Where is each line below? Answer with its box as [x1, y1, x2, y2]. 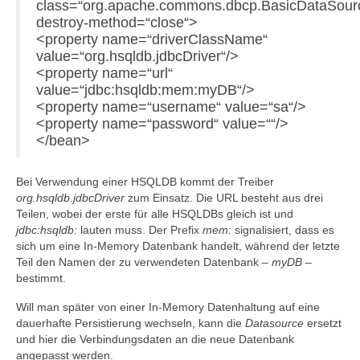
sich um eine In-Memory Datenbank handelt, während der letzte [16, 239, 340, 252]
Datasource [245, 317, 304, 329]
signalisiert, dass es [231, 223, 334, 236]
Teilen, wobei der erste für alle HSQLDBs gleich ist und [16, 207, 293, 220]
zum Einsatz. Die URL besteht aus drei [125, 191, 323, 204]
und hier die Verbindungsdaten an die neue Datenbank [16, 333, 294, 346]
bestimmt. [16, 272, 66, 284]
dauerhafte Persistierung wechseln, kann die [16, 317, 245, 329]
